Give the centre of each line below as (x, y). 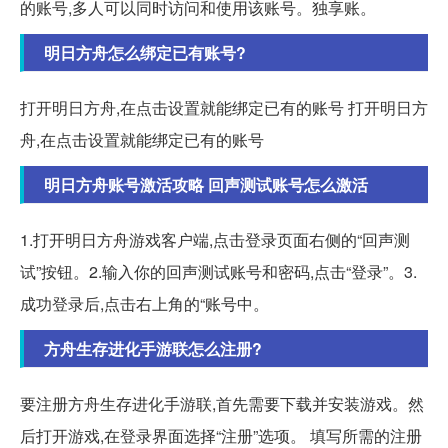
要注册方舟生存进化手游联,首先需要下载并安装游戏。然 (222, 404)
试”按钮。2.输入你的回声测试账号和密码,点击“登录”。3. (218, 272)
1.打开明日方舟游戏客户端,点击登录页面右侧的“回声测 (215, 240)
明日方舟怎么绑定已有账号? (145, 53)
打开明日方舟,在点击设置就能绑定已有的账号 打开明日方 (224, 108)
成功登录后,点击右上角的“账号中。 (144, 304)
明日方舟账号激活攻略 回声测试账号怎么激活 (206, 185)
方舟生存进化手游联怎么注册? (153, 349)
